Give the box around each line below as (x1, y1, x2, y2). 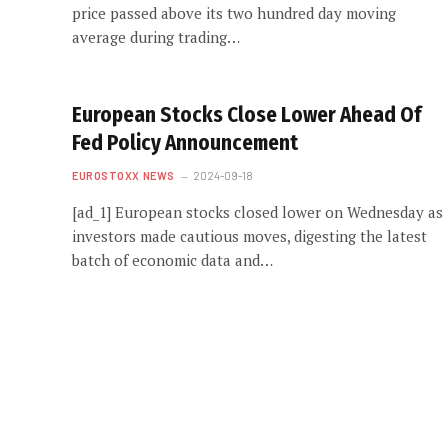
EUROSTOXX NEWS (72, 168, 175, 182)
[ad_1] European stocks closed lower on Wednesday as (72, 201, 443, 222)
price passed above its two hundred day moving (72, 2, 396, 23)
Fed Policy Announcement (72, 129, 298, 156)
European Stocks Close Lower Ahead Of (72, 101, 421, 128)
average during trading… (72, 26, 240, 47)
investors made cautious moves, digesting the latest (72, 225, 427, 246)
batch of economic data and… (72, 249, 273, 270)
